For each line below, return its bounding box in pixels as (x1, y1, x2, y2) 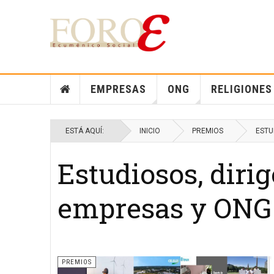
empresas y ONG (57, 190, 272, 226)
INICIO (139, 127, 160, 135)
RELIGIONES (210, 83, 272, 95)
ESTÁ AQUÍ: (65, 127, 108, 135)
